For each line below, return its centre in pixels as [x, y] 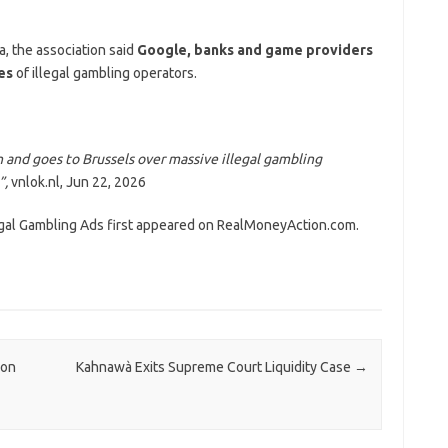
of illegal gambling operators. [106, 72]
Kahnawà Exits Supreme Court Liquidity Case [214, 366]
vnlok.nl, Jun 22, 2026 [78, 181]
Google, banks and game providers [254, 49]
